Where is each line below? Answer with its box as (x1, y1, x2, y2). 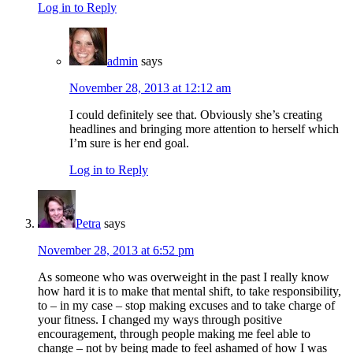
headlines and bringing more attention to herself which (69, 122, 339, 136)
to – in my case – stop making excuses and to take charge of (38, 299, 335, 313)
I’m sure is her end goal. (69, 136, 189, 150)
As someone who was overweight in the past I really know (38, 270, 329, 284)
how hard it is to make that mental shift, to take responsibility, (38, 284, 341, 299)
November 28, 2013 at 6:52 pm (38, 243, 194, 258)
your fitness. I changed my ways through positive (38, 313, 282, 327)
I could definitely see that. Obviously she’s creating (69, 108, 322, 122)
